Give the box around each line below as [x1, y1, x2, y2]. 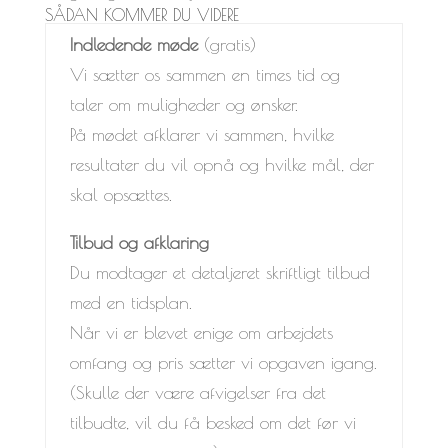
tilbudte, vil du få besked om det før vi [69, 411, 356, 433]
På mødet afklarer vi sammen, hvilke [69, 123, 334, 145]
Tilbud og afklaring [69, 231, 209, 253]
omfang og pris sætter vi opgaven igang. [69, 351, 377, 373]
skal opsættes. [69, 183, 172, 205]
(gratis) [197, 33, 256, 55]
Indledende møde [69, 33, 198, 55]
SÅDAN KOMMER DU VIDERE [44, 5, 239, 24]
